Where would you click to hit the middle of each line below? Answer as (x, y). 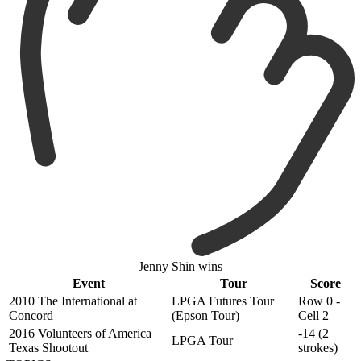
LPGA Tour (202, 341)
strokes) (318, 348)
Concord (31, 316)
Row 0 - (319, 301)
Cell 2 (313, 316)
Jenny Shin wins (180, 267)
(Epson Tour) (205, 316)
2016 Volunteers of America (80, 334)
